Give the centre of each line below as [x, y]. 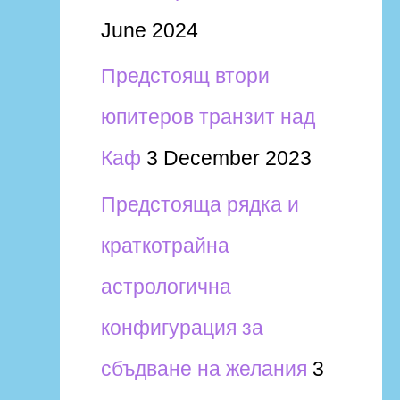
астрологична [166, 287]
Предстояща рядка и [200, 204]
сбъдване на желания [204, 369]
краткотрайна [165, 246]
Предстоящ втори [185, 76]
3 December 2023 [229, 158]
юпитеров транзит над [208, 117]
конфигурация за [182, 328]
